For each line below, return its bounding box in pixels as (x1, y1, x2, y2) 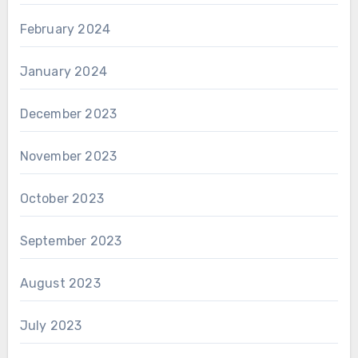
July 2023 (19, 318, 82, 334)
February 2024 (19, 22, 111, 38)
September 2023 (19, 233, 122, 249)
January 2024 (19, 64, 107, 80)
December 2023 (19, 106, 117, 122)
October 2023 (19, 191, 104, 207)
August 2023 (19, 276, 101, 292)
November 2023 (19, 149, 117, 165)
